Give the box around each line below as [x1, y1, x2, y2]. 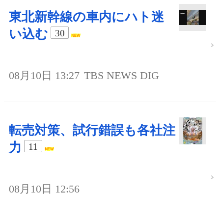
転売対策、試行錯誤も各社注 [9, 123, 175, 138]
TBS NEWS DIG [84, 69, 159, 82]
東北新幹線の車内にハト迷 [9, 10, 164, 25]
